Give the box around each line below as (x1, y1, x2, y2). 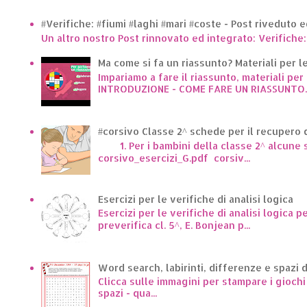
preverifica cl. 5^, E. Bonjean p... (97, 219, 250, 232)
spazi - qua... (97, 286, 157, 299)
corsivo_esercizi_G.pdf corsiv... (97, 151, 250, 164)
